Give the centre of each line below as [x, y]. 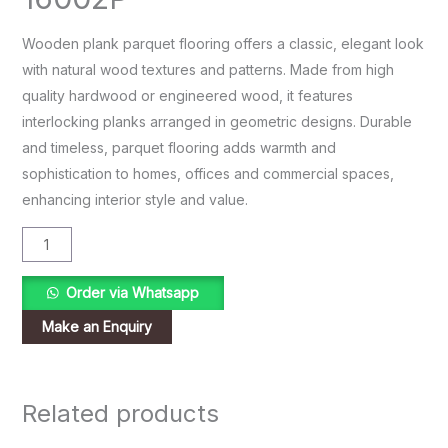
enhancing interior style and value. [134, 199]
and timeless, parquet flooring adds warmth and [178, 147]
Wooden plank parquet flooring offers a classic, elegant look [222, 43]
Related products [120, 413]
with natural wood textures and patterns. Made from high [207, 69]
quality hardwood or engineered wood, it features [187, 95]
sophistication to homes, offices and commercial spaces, [207, 173]
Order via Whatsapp [132, 292]
